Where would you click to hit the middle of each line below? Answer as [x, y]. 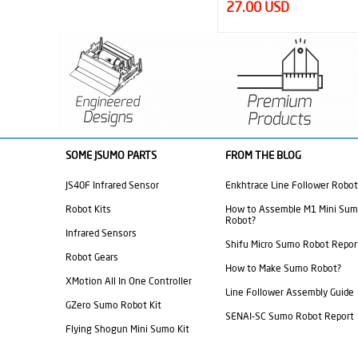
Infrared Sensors [101, 233]
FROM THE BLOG [263, 155]
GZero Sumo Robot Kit [113, 305]
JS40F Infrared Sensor [112, 185]
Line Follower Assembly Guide [290, 292]
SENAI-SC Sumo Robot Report [290, 316]
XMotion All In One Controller [129, 281]
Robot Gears [92, 257]
